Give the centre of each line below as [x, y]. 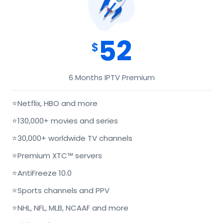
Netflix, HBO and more [57, 103]
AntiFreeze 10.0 [45, 173]
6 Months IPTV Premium [111, 77]
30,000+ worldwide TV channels [75, 138]
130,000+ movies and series [68, 121]
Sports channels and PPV [63, 190]
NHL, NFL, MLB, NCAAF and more [73, 208]
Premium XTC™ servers [60, 156]
